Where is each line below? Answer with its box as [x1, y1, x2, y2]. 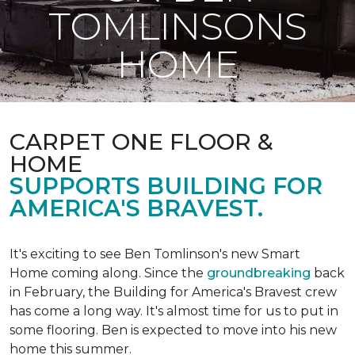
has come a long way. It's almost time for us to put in [10, 303, 338, 319]
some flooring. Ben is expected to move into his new [10, 323, 337, 338]
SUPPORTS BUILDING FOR [10, 172, 323, 200]
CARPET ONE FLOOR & [10, 128, 273, 155]
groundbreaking [207, 265, 311, 281]
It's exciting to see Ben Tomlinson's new [10, 246, 261, 261]
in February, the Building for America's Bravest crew [10, 284, 337, 300]
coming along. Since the [52, 265, 207, 281]
